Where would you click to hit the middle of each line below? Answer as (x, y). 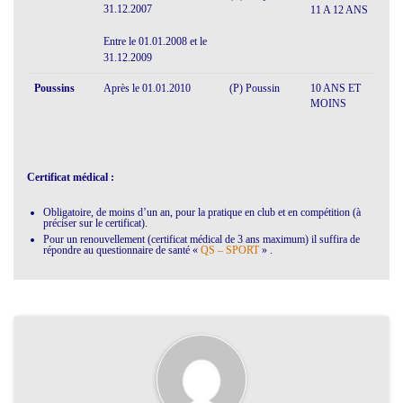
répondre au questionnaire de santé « (122, 250)
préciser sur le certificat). (95, 223)
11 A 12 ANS (339, 9)
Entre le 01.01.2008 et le (155, 41)
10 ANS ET (336, 88)
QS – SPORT (230, 250)
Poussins (54, 88)
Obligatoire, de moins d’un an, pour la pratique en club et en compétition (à (202, 212)
